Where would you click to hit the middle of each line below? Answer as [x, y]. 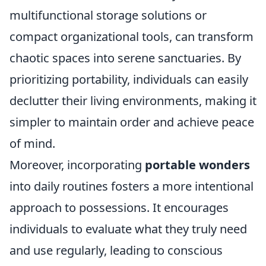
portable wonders [197, 165]
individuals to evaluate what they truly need [128, 229]
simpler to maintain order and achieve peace [132, 122]
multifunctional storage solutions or [108, 15]
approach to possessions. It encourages [119, 208]
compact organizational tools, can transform [132, 37]
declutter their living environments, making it [133, 101]
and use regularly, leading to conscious [116, 250]
